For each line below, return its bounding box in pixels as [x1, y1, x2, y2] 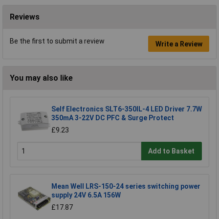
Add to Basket [148, 147, 195, 155]
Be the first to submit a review [10, 37, 105, 45]
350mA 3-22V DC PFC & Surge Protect [51, 114, 174, 122]
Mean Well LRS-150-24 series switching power [51, 182, 200, 191]
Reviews [10, 12, 40, 22]
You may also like [10, 73, 73, 83]
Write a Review [155, 40, 202, 48]
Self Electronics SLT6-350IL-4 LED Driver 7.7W [51, 105, 202, 113]
